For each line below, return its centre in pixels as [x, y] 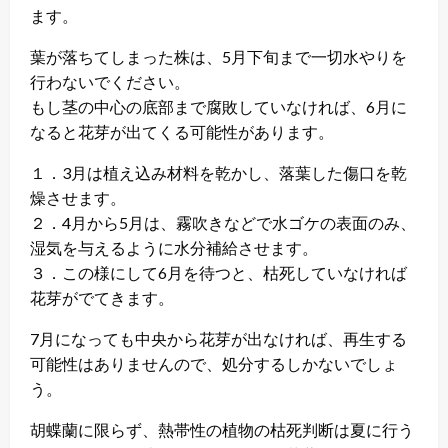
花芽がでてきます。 [102, 297]
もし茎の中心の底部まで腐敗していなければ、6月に [218, 106]
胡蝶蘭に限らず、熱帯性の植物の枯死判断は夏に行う [222, 429]
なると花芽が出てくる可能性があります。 [182, 131]
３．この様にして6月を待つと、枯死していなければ [218, 272]
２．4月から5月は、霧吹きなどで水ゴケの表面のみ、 [223, 222]
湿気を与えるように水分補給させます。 [174, 247]
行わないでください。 [110, 81]
